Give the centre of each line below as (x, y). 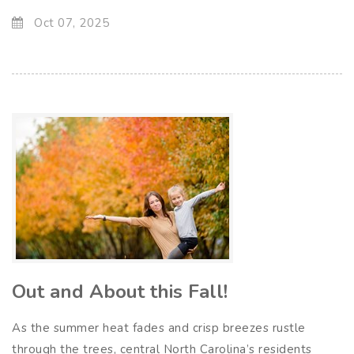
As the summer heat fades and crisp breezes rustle (159, 328)
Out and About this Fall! (120, 291)
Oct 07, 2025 (70, 23)
